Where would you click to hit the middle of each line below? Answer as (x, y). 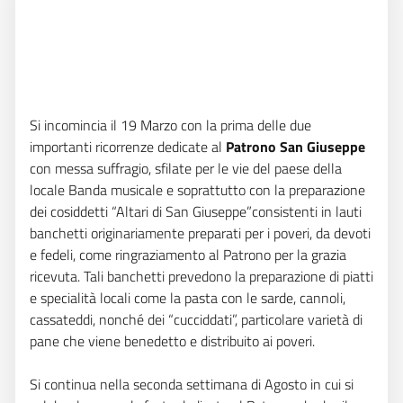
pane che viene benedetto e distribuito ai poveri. (172, 341)
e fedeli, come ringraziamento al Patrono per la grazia (188, 255)
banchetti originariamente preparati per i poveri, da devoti (200, 233)
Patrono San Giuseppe (296, 147)
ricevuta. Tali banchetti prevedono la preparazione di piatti (201, 276)
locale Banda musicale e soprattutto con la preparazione (197, 190)
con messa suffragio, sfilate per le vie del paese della (186, 168)
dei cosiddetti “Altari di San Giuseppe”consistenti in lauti (196, 211)
